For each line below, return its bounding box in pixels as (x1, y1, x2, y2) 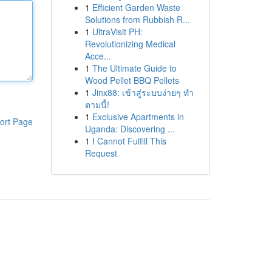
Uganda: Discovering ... (84, 123, 175, 135)
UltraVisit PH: (92, 25, 143, 38)
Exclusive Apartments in (92, 110, 184, 123)
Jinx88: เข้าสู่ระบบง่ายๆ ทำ (92, 86, 194, 98)
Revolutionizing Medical (84, 38, 175, 50)
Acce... (84, 50, 111, 62)
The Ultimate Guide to (92, 62, 177, 74)
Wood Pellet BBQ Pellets (84, 74, 179, 86)
